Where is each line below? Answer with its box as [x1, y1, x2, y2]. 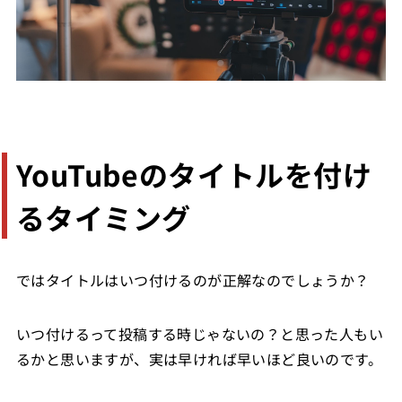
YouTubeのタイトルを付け [15, 153, 371, 195]
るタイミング [15, 196, 191, 238]
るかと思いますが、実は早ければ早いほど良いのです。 [15, 347, 382, 370]
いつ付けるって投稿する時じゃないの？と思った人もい [15, 322, 383, 345]
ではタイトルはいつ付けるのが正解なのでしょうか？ [15, 268, 370, 291]
